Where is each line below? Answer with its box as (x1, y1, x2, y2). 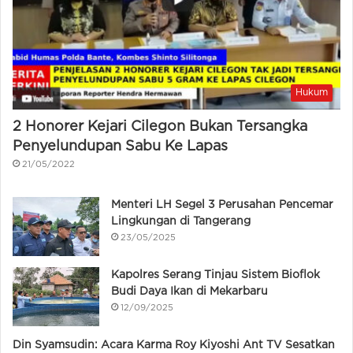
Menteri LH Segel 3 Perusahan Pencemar (111, 200, 333, 210)
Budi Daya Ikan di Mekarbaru (111, 287, 268, 297)
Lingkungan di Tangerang (111, 217, 251, 227)
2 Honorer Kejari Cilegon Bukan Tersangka (13, 121, 307, 134)
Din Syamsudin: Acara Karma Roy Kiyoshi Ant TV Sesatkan (13, 340, 335, 351)
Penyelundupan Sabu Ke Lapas (13, 140, 228, 154)
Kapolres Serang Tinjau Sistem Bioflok (111, 270, 320, 281)
